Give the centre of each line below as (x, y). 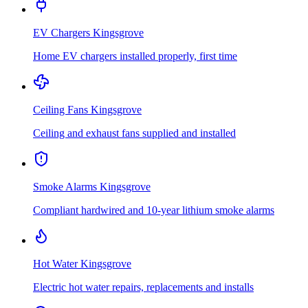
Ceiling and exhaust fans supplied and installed (134, 133)
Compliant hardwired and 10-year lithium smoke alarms (154, 210)
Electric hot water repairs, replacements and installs (143, 287)
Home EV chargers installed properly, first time (135, 56)
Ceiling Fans (60, 110)
